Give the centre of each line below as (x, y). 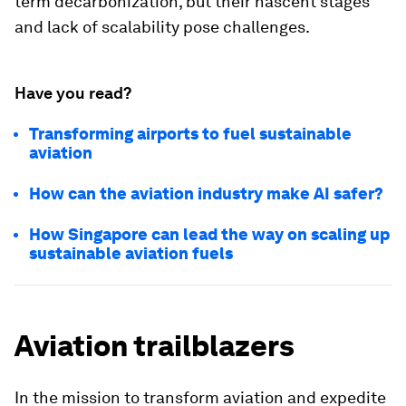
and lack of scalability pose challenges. (162, 27)
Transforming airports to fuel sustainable (190, 134)
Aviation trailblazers (155, 346)
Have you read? (73, 93)
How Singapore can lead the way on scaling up (209, 234)
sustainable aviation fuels (131, 253)
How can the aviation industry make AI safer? (206, 193)
